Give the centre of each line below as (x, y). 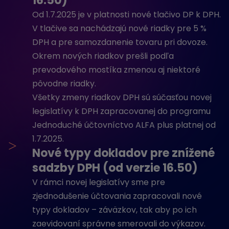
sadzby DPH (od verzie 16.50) (115, 168)
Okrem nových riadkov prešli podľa (103, 56)
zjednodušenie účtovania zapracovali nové (117, 196)
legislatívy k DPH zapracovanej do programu (121, 111)
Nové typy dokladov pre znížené (123, 153)
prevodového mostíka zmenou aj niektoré (116, 70)
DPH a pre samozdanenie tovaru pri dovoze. (120, 42)
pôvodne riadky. (64, 84)
